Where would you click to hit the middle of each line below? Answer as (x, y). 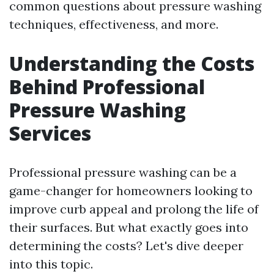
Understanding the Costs (132, 63)
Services (50, 133)
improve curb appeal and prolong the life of (134, 209)
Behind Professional (107, 87)
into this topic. (51, 264)
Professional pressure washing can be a (123, 172)
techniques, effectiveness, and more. (114, 24)
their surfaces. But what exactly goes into (129, 227)
